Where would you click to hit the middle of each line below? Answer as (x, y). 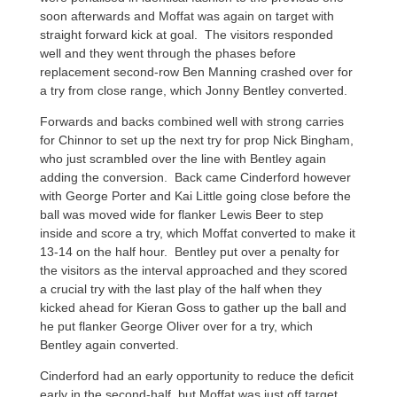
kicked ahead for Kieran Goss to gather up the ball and (193, 307)
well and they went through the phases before (167, 53)
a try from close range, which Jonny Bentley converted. (193, 90)
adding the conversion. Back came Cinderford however (195, 177)
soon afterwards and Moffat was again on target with (187, 16)
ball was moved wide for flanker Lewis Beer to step (181, 214)
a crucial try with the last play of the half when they (180, 289)
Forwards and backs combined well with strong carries (191, 121)
